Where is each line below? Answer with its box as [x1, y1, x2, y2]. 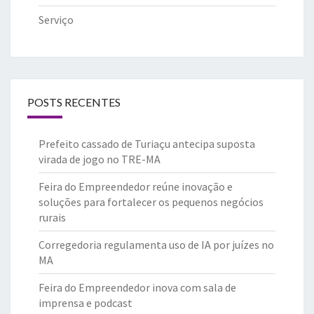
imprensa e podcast [39, 295, 132, 310]
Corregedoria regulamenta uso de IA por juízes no [39, 237, 274, 252]
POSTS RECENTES [27, 95, 121, 109]
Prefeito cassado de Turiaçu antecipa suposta [39, 136, 255, 151]
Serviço [39, 12, 74, 27]
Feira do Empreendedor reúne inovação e [39, 179, 233, 193]
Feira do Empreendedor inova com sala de [39, 280, 236, 294]
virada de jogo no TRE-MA [39, 151, 161, 166]
